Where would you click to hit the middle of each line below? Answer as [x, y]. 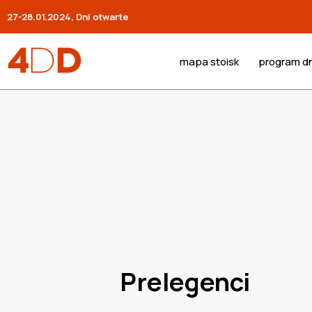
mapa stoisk [209, 61]
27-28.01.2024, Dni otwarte [68, 17]
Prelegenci [185, 281]
